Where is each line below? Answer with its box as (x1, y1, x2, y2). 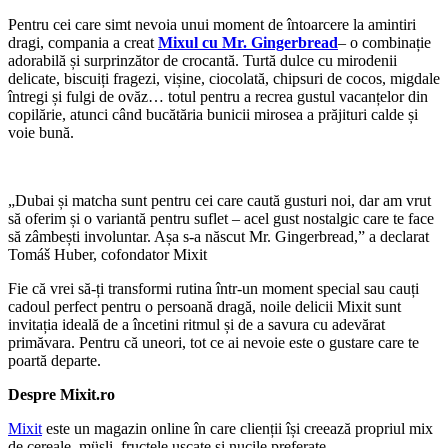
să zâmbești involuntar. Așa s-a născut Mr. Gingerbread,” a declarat (8, 228, 429, 245)
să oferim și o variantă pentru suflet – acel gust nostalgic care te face (8, 210, 434, 227)
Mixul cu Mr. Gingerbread (158, 34, 338, 51)
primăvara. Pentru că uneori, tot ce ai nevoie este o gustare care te (8, 334, 419, 351)
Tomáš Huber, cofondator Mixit (8, 246, 207, 263)
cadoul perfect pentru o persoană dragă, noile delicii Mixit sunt (8, 298, 401, 315)
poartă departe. (8, 352, 101, 369)
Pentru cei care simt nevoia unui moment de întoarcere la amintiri (8, 16, 416, 33)
